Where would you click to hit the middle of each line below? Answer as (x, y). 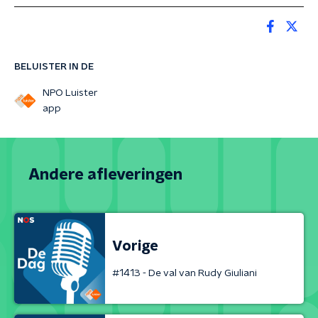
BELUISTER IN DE (54, 67)
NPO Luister (70, 93)
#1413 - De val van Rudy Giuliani (185, 273)
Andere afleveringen (105, 175)
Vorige (135, 246)
